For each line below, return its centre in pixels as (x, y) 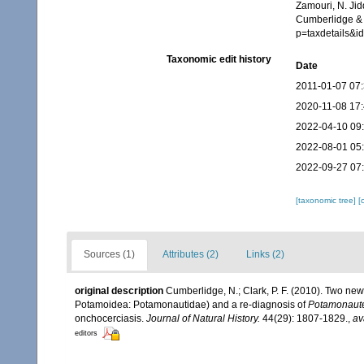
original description (119, 291)
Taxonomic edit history (219, 60)
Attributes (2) (191, 255)
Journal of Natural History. (203, 319)
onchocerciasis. (110, 319)
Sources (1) (109, 255)
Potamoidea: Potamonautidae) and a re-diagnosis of (191, 305)
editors (86, 334)
